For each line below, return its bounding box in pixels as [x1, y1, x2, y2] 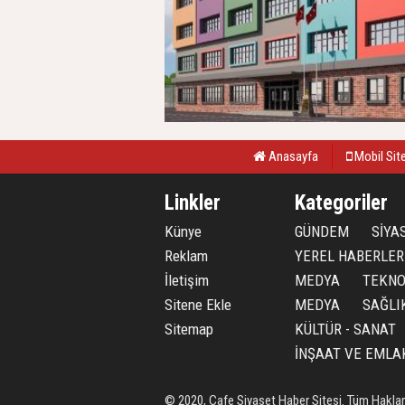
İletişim [165, 270, 209, 289]
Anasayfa [265, 147, 318, 165]
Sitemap [165, 319, 213, 338]
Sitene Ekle [165, 295, 231, 314]
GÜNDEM [295, 221, 349, 240]
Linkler [165, 190, 221, 215]
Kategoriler [295, 190, 388, 215]
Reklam [165, 246, 208, 265]
